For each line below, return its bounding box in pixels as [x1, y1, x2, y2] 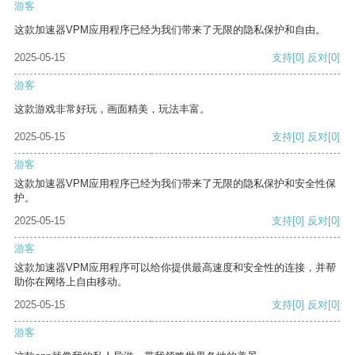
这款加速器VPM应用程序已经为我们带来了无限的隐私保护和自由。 [14, 24, 326, 36]
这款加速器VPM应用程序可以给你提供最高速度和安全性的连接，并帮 [14, 261, 336, 274]
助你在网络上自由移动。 [14, 276, 128, 288]
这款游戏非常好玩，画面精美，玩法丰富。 [14, 103, 210, 116]
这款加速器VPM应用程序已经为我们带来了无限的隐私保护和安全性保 [14, 177, 336, 190]
